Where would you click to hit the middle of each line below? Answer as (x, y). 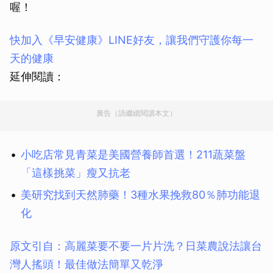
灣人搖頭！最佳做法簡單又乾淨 (87, 264)
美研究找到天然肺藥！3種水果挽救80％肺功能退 (140, 195)
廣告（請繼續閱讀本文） (136, 113)
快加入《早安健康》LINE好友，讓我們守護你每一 (132, 40)
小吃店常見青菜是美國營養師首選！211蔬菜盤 (133, 155)
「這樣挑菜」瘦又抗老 (76, 173)
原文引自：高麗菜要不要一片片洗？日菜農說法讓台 (136, 246)
